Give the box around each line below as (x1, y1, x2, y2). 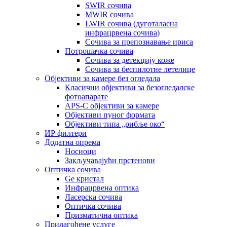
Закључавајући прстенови (65, 156, 155, 165)
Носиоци (65, 147, 96, 156)
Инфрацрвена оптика (65, 183, 139, 192)
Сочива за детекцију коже (85, 56, 174, 64)
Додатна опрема (45, 138, 100, 146)
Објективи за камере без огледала (45, 74, 160, 83)
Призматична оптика (65, 211, 138, 219)
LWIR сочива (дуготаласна (85, 19, 178, 28)
